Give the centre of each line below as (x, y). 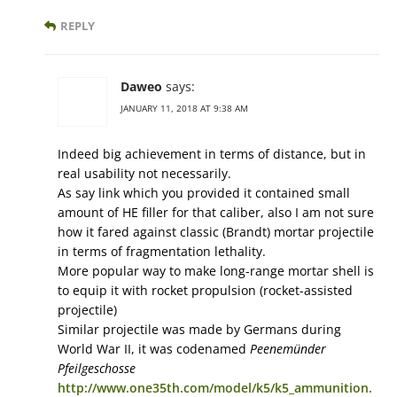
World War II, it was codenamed (154, 349)
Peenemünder (288, 349)
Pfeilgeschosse (97, 369)
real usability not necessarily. (144, 174)
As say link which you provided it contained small (204, 193)
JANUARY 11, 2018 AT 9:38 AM (184, 109)
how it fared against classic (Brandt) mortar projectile (216, 232)
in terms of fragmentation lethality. (162, 252)
